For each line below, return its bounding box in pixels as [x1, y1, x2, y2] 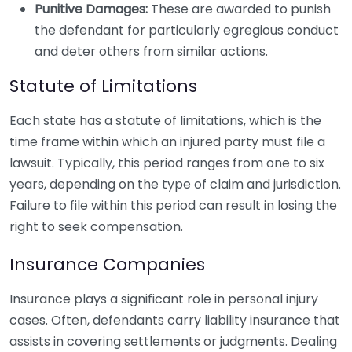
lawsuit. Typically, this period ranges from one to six [9, 154, 324, 172]
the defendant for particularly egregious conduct [35, 21, 339, 39]
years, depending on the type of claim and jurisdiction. [9, 175, 341, 193]
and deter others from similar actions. [35, 42, 268, 60]
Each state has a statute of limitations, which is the [9, 112, 321, 130]
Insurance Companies [9, 252, 205, 277]
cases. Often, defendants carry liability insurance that [9, 311, 340, 329]
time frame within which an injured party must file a [9, 133, 325, 151]
